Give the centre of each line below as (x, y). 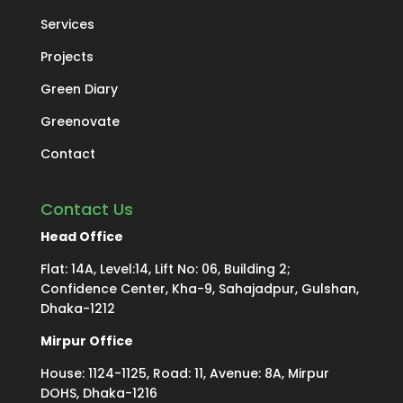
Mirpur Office (86, 340)
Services (67, 25)
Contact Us (86, 209)
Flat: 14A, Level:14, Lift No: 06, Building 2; (165, 269)
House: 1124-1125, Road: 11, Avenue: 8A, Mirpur (184, 373)
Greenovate (80, 122)
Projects (67, 57)
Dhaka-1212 (77, 308)
